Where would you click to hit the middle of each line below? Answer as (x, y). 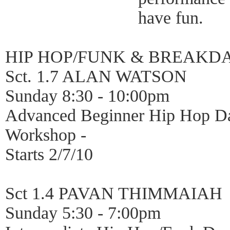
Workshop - (46, 135)
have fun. (171, 18)
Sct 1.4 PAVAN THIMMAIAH (114, 193)
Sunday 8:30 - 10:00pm (87, 96)
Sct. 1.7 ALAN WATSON (96, 76)
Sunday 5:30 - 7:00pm (83, 213)
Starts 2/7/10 (49, 154)
